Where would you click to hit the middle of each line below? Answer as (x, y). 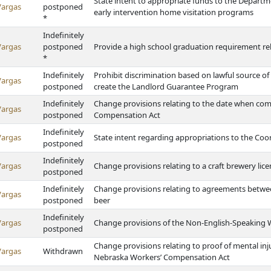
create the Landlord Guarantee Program (166, 87)
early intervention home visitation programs (174, 12)
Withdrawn (63, 251)
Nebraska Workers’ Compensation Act (162, 257)
